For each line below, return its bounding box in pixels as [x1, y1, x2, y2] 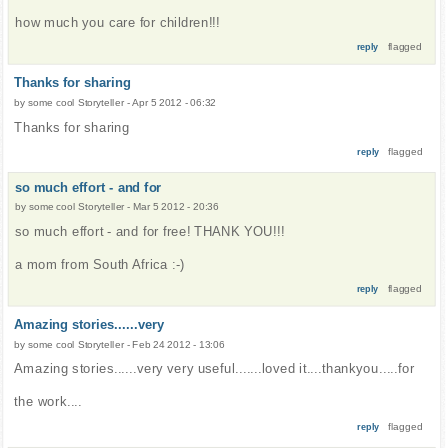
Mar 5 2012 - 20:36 [133, 201, 219, 213]
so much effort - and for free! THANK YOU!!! [15, 223, 285, 239]
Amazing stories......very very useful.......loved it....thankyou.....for [14, 361, 415, 377]
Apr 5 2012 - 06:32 [131, 96, 217, 108]
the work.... [14, 394, 83, 410]
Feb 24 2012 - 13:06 [132, 338, 225, 350]
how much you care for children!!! [15, 14, 221, 30]
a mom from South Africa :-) [15, 256, 185, 272]
